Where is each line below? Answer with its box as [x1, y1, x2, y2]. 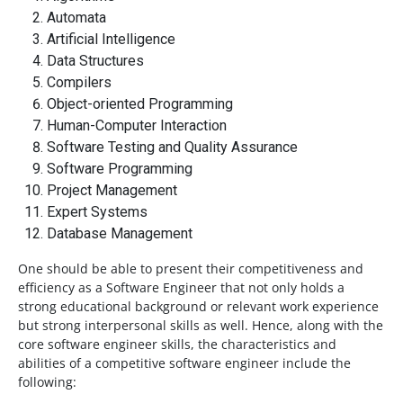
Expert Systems [47, 203, 148, 221]
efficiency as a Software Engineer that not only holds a [18, 279, 345, 297]
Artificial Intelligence [47, 31, 175, 49]
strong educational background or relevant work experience [18, 298, 379, 316]
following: [18, 373, 76, 391]
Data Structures [47, 52, 144, 70]
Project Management [47, 182, 177, 200]
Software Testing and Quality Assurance [47, 139, 298, 157]
